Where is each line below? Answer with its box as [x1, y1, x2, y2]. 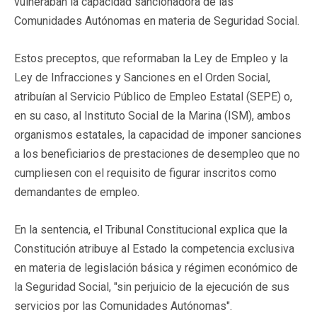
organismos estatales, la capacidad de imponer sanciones [14, 127, 301, 142]
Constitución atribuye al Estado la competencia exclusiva [14, 241, 294, 255]
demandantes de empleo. [14, 185, 139, 199]
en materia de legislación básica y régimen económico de [14, 260, 298, 275]
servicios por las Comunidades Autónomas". [14, 299, 232, 313]
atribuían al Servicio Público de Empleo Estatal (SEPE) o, [14, 89, 292, 103]
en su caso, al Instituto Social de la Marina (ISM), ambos [14, 108, 291, 122]
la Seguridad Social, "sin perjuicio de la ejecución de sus [14, 279, 289, 294]
